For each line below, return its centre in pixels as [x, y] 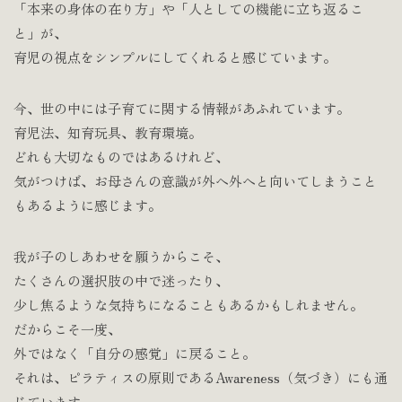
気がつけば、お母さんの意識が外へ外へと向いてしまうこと [195, 181]
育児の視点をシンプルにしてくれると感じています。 [175, 57]
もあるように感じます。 [87, 205]
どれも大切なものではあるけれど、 [121, 157]
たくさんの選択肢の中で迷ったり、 [121, 281]
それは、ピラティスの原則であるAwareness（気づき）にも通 [201, 378]
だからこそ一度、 [67, 329]
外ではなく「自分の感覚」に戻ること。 [135, 354]
